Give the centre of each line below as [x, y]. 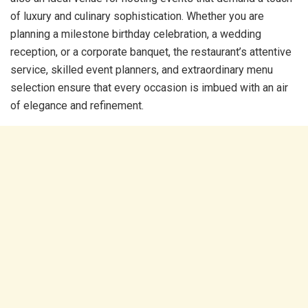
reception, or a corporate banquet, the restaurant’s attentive [151, 52]
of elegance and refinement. [77, 105]
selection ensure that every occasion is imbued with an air [149, 87]
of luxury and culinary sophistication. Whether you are [137, 16]
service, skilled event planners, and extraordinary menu [142, 69]
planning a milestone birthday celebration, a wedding [136, 34]
